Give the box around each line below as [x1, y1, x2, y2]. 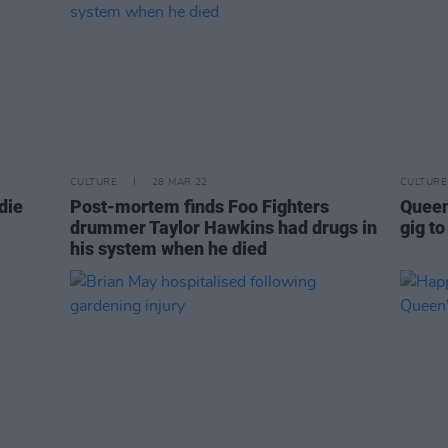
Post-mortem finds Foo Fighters [70, 196, 329, 218]
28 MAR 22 [151, 177, 208, 188]
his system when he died [70, 238, 267, 260]
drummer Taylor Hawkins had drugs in [70, 217, 377, 239]
